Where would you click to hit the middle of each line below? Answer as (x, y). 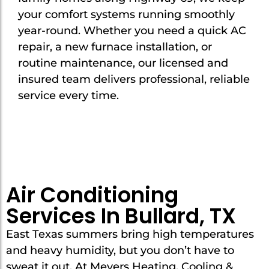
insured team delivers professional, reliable (134, 79)
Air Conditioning (92, 195)
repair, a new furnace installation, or (115, 47)
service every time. (68, 95)
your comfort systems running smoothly (126, 14)
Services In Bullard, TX (121, 216)
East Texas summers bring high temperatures (130, 234)
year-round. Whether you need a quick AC (132, 31)
